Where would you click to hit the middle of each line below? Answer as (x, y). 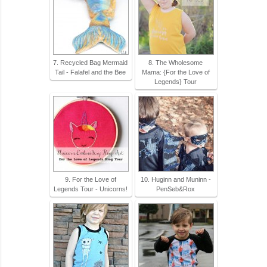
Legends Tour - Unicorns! (90, 189)
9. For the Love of (90, 179)
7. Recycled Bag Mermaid (90, 62)
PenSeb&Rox (176, 189)
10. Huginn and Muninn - (176, 179)
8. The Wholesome (176, 62)
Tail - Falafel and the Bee (90, 72)
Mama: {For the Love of (176, 72)
